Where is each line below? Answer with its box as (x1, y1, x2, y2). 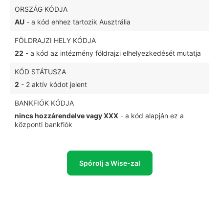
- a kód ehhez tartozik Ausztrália (24, 18, 131, 26)
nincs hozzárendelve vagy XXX (15, 111, 118, 120)
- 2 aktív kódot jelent (19, 80, 87, 88)
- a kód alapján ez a (118, 111, 184, 120)
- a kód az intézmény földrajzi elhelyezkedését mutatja (23, 49, 201, 57)
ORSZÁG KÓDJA (15, 5, 67, 13)
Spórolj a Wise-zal (79, 159, 140, 167)
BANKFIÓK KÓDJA (15, 99, 74, 107)
